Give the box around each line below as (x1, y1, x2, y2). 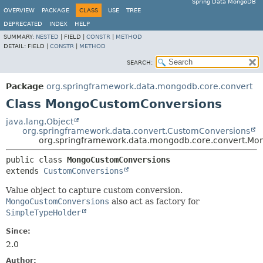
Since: (6, 227, 31, 235)
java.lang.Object (6, 117, 73, 126)
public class (6, 155, 67, 164)
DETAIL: (4, 43, 28, 49)
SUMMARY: (4, 33, 36, 40)
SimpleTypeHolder (6, 208, 81, 217)
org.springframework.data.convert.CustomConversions (22, 126, 250, 136)
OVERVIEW (4, 7, 35, 14)
